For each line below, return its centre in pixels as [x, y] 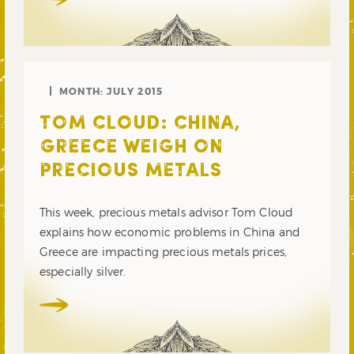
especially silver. [83, 271]
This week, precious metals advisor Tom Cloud [167, 212]
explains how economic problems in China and [170, 232]
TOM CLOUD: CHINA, [140, 124]
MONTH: [83, 90]
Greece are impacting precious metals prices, [164, 251]
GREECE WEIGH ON [131, 147]
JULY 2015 [135, 90]
